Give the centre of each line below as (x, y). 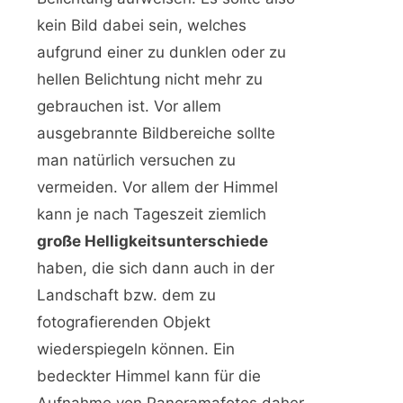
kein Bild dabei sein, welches (142, 26)
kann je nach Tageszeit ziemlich (152, 215)
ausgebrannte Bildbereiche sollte (156, 134)
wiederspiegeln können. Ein (136, 349)
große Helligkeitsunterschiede (152, 242)
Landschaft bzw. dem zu (126, 296)
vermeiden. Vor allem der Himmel (157, 188)
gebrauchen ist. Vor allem (129, 107)
